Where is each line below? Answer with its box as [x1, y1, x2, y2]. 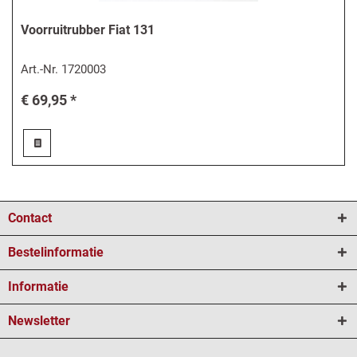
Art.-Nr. [21, 62, 62, 77]
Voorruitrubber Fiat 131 [21, 22, 155, 38]
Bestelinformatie [8, 244, 104, 260]
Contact [8, 210, 52, 226]
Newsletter [8, 312, 70, 328]
